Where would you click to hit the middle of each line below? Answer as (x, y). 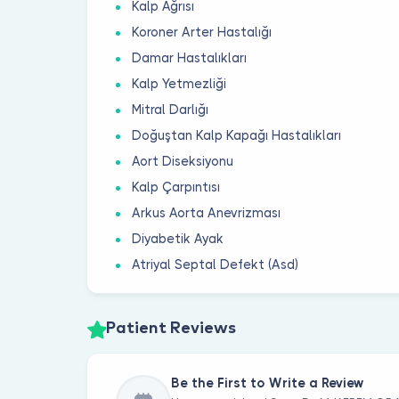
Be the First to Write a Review (267, 383)
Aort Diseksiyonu (183, 161)
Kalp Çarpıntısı (176, 187)
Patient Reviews (171, 329)
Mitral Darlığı (171, 109)
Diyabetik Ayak (178, 238)
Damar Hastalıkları (190, 57)
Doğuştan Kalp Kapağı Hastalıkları (237, 135)
